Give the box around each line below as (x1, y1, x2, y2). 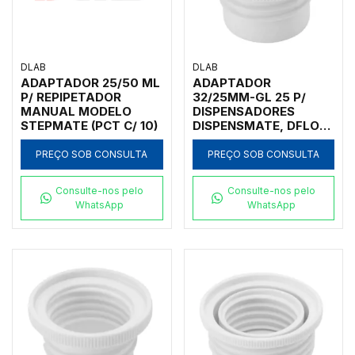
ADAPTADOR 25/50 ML (21, 74, 160, 90)
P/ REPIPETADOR (21, 89, 121, 105)
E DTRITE (192, 132, 247, 147)
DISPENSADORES (192, 103, 295, 119)
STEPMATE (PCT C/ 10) (21, 117, 158, 133)
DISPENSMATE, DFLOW (192, 117, 332, 133)
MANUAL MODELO (21, 103, 132, 119)
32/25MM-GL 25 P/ (192, 89, 306, 105)
